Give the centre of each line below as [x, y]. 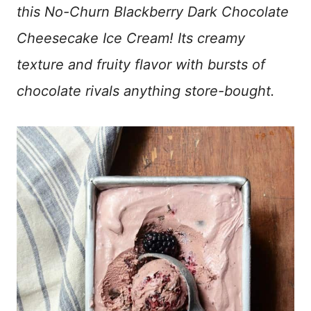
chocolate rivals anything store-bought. [146, 91]
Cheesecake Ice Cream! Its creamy [131, 38]
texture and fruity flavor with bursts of [141, 65]
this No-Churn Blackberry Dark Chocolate [153, 12]
